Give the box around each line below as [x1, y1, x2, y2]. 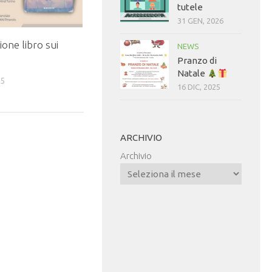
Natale [177, 68, 207, 79]
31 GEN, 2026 [177, 16, 223, 25]
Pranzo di [177, 55, 217, 66]
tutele [177, 2, 203, 13]
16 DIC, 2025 [177, 83, 220, 92]
